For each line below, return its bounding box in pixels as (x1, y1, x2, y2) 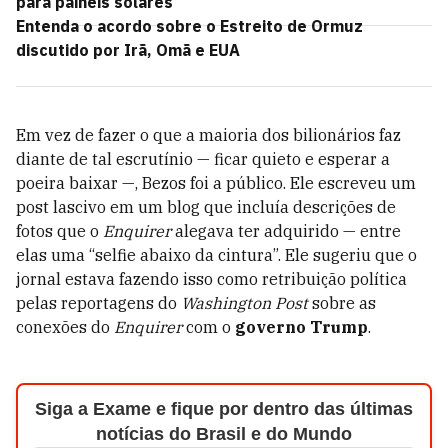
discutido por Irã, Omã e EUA (16, 40, 240, 60)
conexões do (16, 317, 114, 337)
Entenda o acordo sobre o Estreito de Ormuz (16, 16, 363, 36)
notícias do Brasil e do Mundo (95, 424, 352, 444)
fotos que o (16, 221, 103, 241)
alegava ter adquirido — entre (171, 221, 401, 241)
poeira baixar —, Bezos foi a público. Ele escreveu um (16, 173, 416, 193)
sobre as (308, 293, 376, 313)
